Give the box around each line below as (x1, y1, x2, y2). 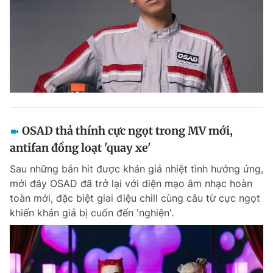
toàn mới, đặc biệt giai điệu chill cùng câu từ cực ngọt (10, 191, 260, 204)
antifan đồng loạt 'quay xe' (10, 140, 151, 155)
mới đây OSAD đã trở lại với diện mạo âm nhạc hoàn (10, 177, 252, 190)
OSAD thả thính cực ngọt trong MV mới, (22, 123, 233, 138)
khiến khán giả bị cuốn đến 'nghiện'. (10, 206, 174, 219)
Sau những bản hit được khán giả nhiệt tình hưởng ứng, (10, 162, 263, 175)
